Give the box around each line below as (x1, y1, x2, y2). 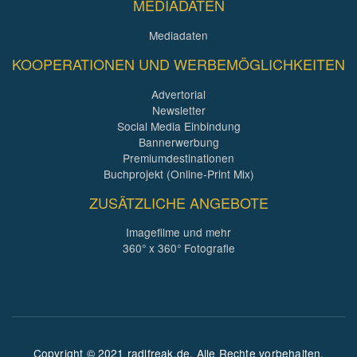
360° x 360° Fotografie (122, 240, 235, 257)
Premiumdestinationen (123, 149, 234, 166)
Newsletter (151, 101, 206, 118)
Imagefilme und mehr (126, 224, 231, 241)
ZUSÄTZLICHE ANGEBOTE (88, 191, 269, 213)
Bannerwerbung (138, 133, 219, 150)
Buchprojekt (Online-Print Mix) (103, 165, 254, 182)
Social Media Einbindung (116, 117, 241, 134)
